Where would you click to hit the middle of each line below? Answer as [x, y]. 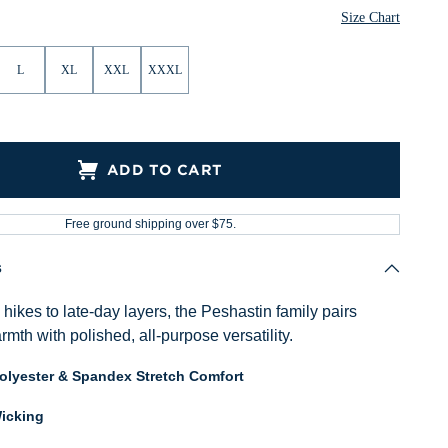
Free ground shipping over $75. [150, 224]
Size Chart [370, 17]
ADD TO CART [164, 169]
